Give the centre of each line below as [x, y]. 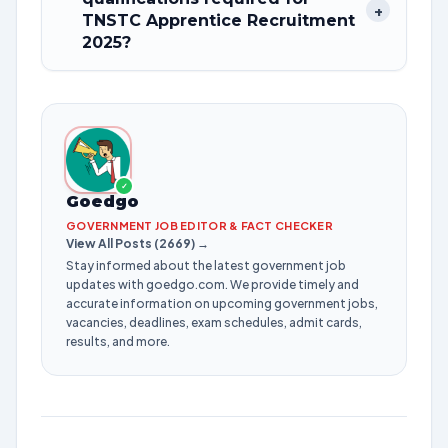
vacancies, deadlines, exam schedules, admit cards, [214, 322]
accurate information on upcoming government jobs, [222, 303]
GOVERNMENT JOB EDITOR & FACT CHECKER [199, 225]
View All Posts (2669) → [137, 243]
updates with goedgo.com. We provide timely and [212, 284]
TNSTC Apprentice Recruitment [218, 20]
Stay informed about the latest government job [206, 265]
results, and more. [118, 341]
